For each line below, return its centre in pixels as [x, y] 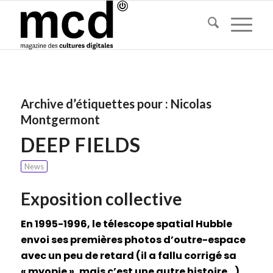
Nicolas [191, 104]
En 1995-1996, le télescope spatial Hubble [126, 224]
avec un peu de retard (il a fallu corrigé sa [128, 255]
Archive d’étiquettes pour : [95, 104]
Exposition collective [101, 199]
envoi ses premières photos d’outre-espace [133, 239]
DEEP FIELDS [80, 145]
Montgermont [60, 119]
